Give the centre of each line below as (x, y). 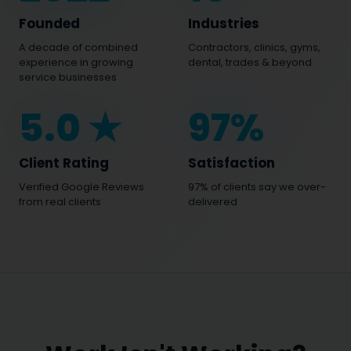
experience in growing (76, 62)
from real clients (60, 202)
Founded (49, 24)
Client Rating (64, 163)
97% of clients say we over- (257, 187)
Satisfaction (232, 163)
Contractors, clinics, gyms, (254, 47)
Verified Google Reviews (81, 187)
